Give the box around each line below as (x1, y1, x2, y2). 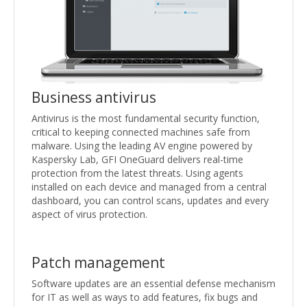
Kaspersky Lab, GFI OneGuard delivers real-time (32, 153, 243, 167)
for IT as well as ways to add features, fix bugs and (32, 291, 258, 304)
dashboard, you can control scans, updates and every (32, 194, 269, 208)
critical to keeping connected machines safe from (32, 125, 250, 139)
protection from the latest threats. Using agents (32, 167, 243, 180)
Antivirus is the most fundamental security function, (32, 112, 260, 125)
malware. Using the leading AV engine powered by (32, 139, 252, 153)
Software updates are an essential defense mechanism (32, 277, 275, 291)
